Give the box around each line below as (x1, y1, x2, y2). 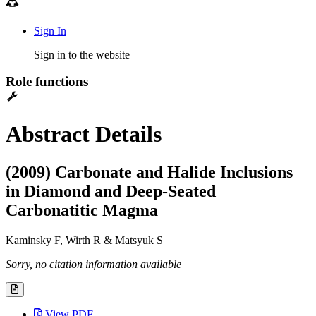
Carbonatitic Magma (6, 200, 158, 219)
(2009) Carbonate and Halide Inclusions (6, 162, 293, 181)
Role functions (6, 74, 88, 90)
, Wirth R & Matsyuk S (60, 233, 163, 246)
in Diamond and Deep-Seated (6, 181, 216, 200)
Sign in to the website (34, 48, 130, 61)
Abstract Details (6, 121, 162, 147)
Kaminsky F (6, 233, 60, 246)
